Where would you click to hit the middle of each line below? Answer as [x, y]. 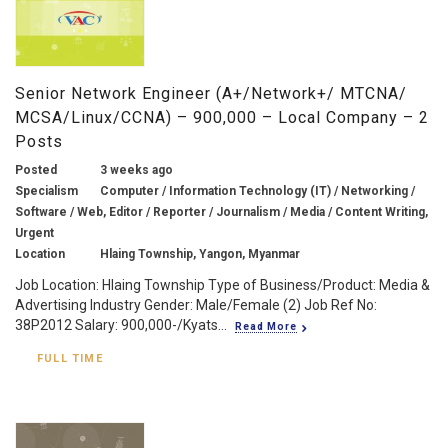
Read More [266, 326]
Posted [36, 169]
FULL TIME [70, 358]
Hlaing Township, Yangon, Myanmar [200, 253]
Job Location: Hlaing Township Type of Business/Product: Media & [222, 284]
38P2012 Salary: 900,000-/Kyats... [121, 324]
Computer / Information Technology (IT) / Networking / [257, 190]
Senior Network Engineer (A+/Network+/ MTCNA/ [211, 93]
